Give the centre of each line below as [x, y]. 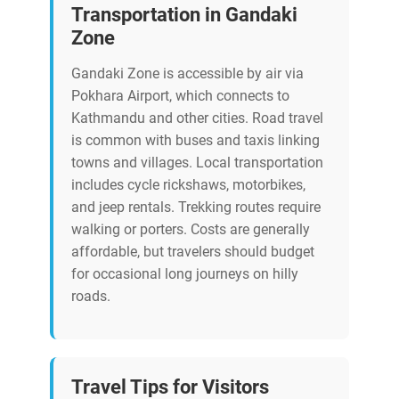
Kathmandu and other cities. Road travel [197, 118]
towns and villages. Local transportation [197, 163]
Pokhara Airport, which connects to [180, 96]
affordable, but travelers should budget [193, 252]
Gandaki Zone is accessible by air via [187, 74]
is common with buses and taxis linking [195, 141]
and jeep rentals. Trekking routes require [196, 208]
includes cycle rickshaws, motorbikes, [188, 185]
